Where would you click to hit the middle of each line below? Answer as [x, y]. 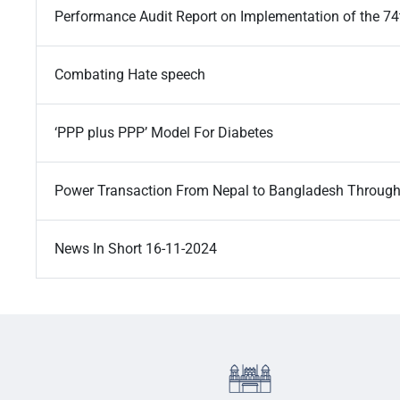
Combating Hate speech [130, 75]
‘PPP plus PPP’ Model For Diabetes [166, 133]
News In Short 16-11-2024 [136, 249]
